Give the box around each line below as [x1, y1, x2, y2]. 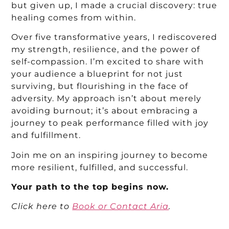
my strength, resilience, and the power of [11, 44, 200, 55]
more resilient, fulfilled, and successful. [11, 162, 189, 172]
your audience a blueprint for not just [11, 69, 184, 79]
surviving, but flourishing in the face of [11, 81, 189, 91]
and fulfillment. [11, 130, 81, 141]
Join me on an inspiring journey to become [11, 150, 209, 160]
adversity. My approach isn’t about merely [11, 94, 202, 104]
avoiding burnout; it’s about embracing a [11, 106, 198, 116]
